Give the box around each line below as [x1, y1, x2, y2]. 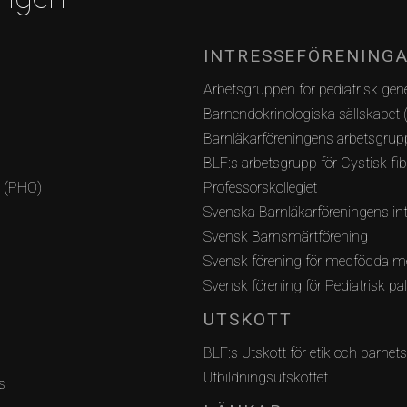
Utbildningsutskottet [203, 368, 328, 386]
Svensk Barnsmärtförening [203, 227, 368, 245]
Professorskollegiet [203, 178, 317, 196]
